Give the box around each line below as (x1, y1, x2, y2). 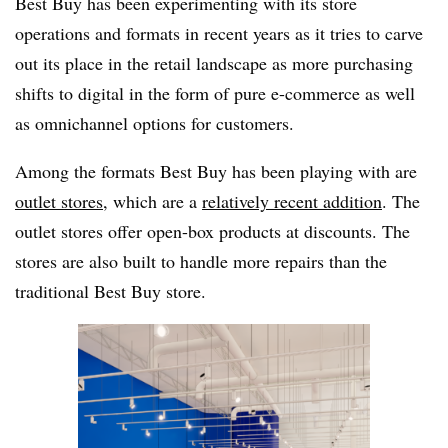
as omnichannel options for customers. (15, 110, 294, 135)
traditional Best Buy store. (15, 278, 206, 303)
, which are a (103, 188, 202, 213)
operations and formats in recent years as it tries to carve (15, 20, 423, 45)
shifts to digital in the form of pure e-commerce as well (15, 80, 415, 105)
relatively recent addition (202, 188, 382, 213)
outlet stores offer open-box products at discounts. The (15, 218, 410, 243)
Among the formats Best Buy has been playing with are (15, 158, 417, 183)
